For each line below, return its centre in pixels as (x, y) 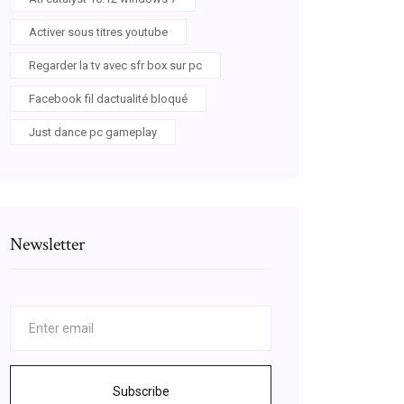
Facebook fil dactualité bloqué (108, 99)
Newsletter (47, 244)
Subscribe (141, 391)
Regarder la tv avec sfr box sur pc (115, 65)
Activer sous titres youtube (98, 32)
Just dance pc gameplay (93, 132)
